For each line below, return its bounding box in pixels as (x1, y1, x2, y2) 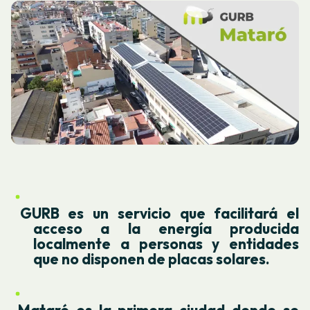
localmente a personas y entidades (33, 235, 299, 253)
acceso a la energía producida (33, 219, 299, 238)
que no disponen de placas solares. (33, 250, 270, 268)
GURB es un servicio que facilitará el (11, 204, 299, 223)
